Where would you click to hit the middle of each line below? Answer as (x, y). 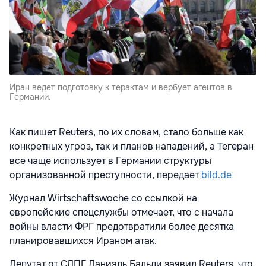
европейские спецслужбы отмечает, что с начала (121, 213)
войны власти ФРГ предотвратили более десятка (122, 227)
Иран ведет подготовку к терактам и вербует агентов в (121, 88)
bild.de (216, 175)
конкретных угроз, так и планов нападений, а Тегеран (132, 147)
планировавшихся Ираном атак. (83, 241)
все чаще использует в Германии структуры (110, 161)
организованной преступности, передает (105, 175)
